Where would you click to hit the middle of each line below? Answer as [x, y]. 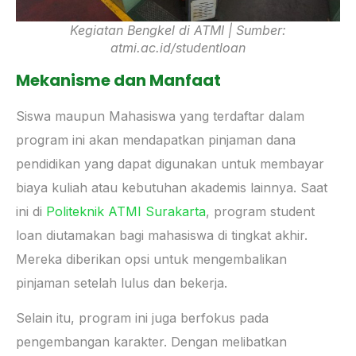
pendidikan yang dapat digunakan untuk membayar [170, 163]
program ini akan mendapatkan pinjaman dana [156, 139]
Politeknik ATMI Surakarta [126, 211]
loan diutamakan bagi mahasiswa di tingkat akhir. [162, 235]
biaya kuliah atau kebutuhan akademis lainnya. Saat [172, 187]
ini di [31, 211]
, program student [260, 211]
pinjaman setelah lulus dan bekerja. [122, 282]
